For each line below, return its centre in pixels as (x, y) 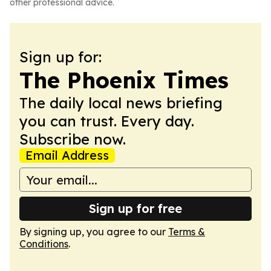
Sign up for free (135, 208)
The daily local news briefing (121, 103)
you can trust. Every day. (107, 121)
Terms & (187, 232)
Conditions (44, 244)
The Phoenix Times (124, 80)
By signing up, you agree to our (94, 232)
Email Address (67, 155)
